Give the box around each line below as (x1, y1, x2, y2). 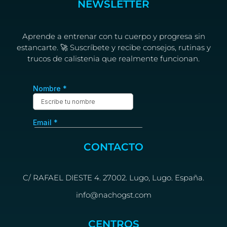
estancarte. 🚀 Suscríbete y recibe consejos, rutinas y (16, 42, 211, 52)
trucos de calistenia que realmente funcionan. (27, 53, 200, 63)
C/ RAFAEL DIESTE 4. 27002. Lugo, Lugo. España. (23, 173, 204, 183)
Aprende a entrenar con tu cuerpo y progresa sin (22, 31, 205, 41)
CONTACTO (84, 141, 143, 154)
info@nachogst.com (75, 190, 152, 200)
